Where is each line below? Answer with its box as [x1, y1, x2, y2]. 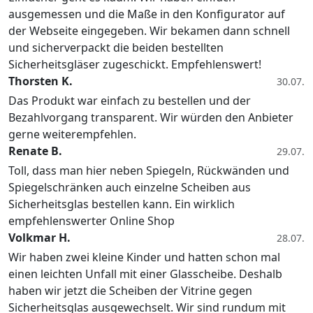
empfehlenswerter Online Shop [8, 213, 175, 229]
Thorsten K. [8, 73, 73, 89]
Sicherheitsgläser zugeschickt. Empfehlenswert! [8, 57, 261, 73]
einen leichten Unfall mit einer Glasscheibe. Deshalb [8, 266, 282, 282]
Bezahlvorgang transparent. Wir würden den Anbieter [8, 110, 293, 126]
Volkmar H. [8, 230, 71, 246]
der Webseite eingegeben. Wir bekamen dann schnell [8, 23, 290, 39]
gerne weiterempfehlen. [8, 126, 136, 143]
